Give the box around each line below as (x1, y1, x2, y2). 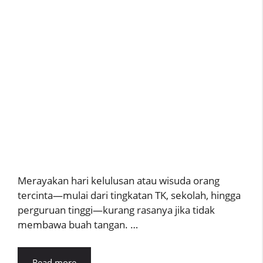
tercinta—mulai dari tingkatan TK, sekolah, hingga (18, 188, 241, 202)
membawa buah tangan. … (18, 218, 138, 231)
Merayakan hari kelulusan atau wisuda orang (18, 174, 220, 187)
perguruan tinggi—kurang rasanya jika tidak (18, 203, 215, 217)
